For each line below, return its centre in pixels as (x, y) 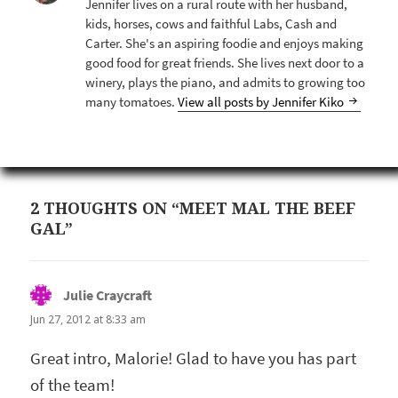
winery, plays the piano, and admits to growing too (226, 82)
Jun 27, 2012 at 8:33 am (88, 320)
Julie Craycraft (108, 296)
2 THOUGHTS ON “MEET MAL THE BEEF (193, 208)
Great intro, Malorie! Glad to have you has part (194, 358)
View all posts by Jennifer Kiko (263, 102)
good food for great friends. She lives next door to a (225, 63)
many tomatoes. (132, 102)
